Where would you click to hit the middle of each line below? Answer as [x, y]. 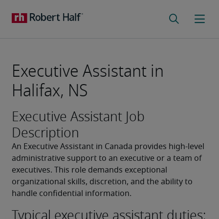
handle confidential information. [72, 194]
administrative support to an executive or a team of [107, 158]
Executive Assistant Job [78, 117]
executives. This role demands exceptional [89, 170]
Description [45, 133]
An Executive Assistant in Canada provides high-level [108, 147]
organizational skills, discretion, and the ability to [102, 182]
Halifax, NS [50, 91]
